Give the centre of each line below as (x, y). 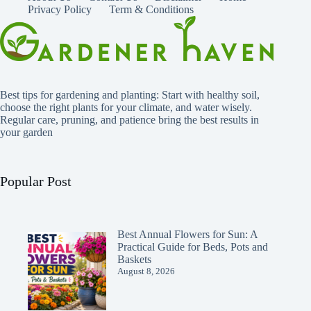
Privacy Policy (60, 10)
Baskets (134, 260)
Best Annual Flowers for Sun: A (187, 235)
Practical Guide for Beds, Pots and (193, 247)
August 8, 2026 (146, 271)
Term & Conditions (151, 10)
